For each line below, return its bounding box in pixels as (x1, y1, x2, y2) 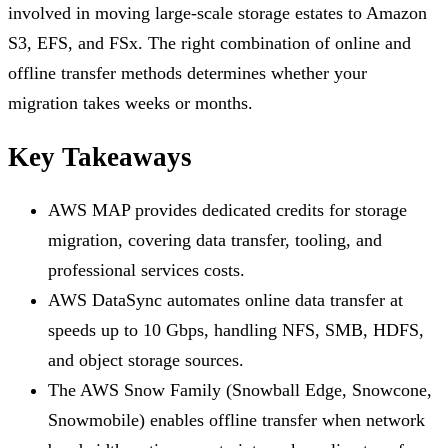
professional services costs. (48, 259, 245, 280)
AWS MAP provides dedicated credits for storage (48, 199, 407, 220)
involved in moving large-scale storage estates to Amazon (8, 3, 427, 24)
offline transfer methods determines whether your (8, 63, 367, 84)
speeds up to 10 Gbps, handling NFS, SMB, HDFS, (48, 319, 424, 340)
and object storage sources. (48, 349, 244, 370)
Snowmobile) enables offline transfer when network (48, 409, 425, 430)
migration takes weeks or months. (8, 93, 253, 114)
